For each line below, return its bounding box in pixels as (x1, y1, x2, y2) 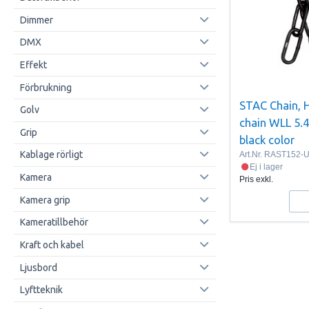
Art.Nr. (239, 149, 265, 159)
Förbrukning (19, 81, 72, 93)
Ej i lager (250, 161, 283, 172)
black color (239, 132, 295, 146)
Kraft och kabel (19, 239, 84, 250)
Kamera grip (19, 194, 70, 206)
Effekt (19, 59, 47, 70)
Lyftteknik (19, 284, 63, 296)
